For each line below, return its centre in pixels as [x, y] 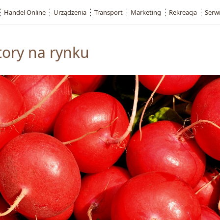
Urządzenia [70, 12]
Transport [109, 12]
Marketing [146, 12]
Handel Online [25, 12]
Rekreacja [183, 12]
